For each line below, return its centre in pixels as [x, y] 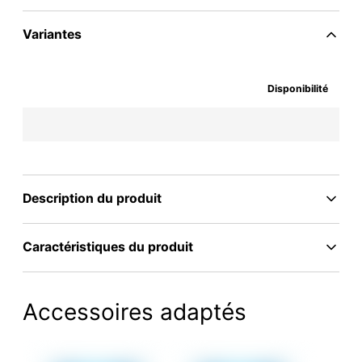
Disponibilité [298, 88]
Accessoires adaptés [135, 311]
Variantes [52, 35]
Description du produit [92, 199]
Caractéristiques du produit [108, 247]
